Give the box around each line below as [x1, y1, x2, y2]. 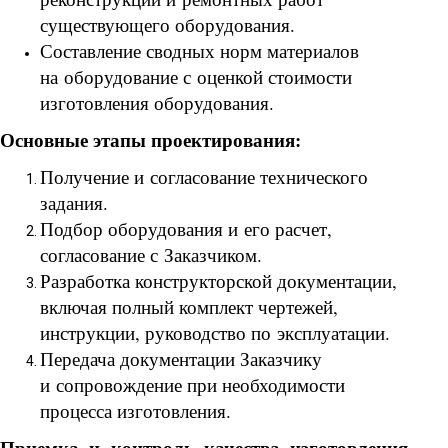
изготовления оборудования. [40, 90, 274, 116]
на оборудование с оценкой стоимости [40, 64, 352, 90]
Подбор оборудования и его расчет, [40, 216, 332, 242]
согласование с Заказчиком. [40, 242, 262, 268]
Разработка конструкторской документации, [40, 268, 397, 294]
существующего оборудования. [40, 12, 295, 38]
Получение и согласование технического [40, 164, 368, 190]
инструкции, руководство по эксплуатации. [40, 320, 396, 346]
